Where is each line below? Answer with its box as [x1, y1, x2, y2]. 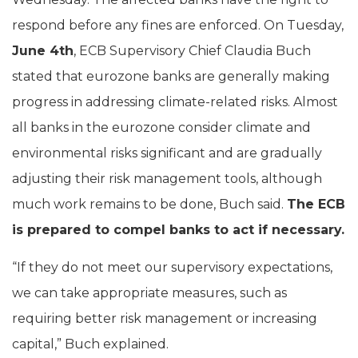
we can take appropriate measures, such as [12, 284, 287, 300]
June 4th [12, 42, 74, 58]
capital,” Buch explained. [12, 336, 169, 352]
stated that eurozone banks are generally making [12, 68, 330, 84]
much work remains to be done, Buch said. [12, 196, 287, 212]
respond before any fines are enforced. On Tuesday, [12, 17, 344, 33]
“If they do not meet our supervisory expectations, [12, 259, 332, 275]
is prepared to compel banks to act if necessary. [12, 221, 344, 237]
